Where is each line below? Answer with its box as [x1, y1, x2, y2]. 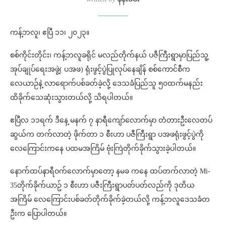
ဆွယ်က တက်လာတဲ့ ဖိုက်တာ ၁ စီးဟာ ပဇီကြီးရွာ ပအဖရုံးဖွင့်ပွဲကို [10, 130, 204, 138]
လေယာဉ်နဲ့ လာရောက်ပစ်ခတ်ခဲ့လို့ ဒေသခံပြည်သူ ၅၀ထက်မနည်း [10, 79, 203, 87]
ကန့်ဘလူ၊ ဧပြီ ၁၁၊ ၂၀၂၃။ [10, 28, 89, 36]
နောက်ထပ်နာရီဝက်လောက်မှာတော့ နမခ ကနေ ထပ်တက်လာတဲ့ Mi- [10, 167, 210, 175]
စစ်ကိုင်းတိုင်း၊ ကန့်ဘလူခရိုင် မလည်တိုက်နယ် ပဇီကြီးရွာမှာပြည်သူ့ [10, 51, 208, 59]
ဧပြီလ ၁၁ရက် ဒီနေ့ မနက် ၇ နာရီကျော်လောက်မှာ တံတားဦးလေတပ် [10, 116, 212, 124]
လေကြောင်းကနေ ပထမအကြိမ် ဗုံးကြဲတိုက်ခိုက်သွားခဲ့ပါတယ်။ [10, 144, 196, 152]
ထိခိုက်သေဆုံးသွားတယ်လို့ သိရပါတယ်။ [10, 93, 133, 101]
